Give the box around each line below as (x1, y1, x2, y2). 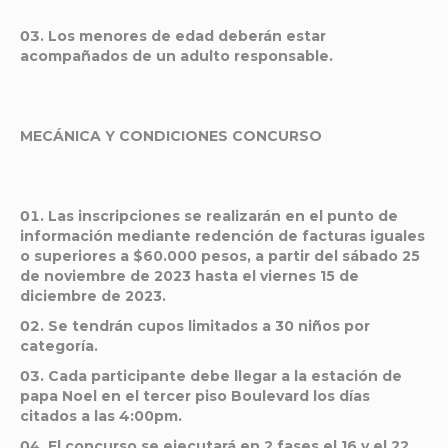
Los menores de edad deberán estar (48, 27, 326, 45)
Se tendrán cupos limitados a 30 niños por (48, 317, 370, 335)
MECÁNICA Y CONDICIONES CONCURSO (20, 127, 322, 145)
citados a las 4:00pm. (20, 407, 182, 425)
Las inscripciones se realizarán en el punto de (48, 207, 398, 225)
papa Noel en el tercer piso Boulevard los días (20, 387, 370, 405)
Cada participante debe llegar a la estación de (48, 367, 402, 385)
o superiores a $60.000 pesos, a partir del (20, 247, 342, 265)
